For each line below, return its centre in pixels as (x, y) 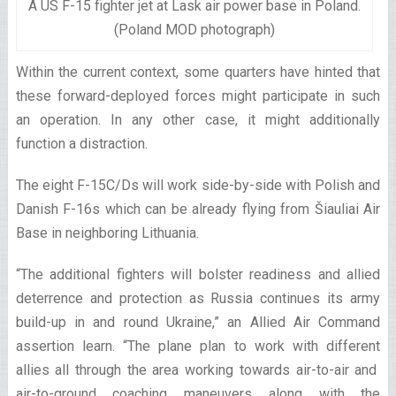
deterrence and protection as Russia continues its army (198, 298)
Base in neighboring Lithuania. (107, 232)
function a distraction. (81, 143)
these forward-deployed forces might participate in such (198, 95)
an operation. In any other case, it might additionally (198, 119)
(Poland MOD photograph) (194, 29)
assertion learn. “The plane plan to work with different (198, 346)
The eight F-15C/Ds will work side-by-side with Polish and (198, 185)
